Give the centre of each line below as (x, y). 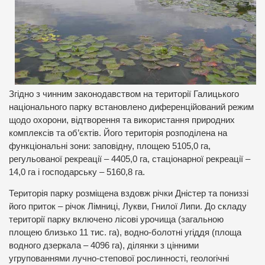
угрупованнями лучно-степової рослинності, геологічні (119, 259)
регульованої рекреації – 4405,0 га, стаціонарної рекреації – (130, 159)
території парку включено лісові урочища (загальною (116, 220)
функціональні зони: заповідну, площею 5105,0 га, (110, 146)
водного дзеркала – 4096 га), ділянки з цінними (104, 246)
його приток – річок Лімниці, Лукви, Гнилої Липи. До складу (128, 207)
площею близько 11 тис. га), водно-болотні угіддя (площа (125, 233)
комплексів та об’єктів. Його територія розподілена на (118, 133)
